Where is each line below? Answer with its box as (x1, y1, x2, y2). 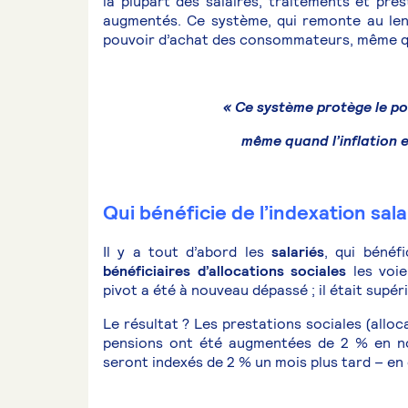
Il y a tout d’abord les (103, 242, 272, 261)
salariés (271, 242, 325, 261)
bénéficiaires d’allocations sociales (103, 261, 347, 280)
